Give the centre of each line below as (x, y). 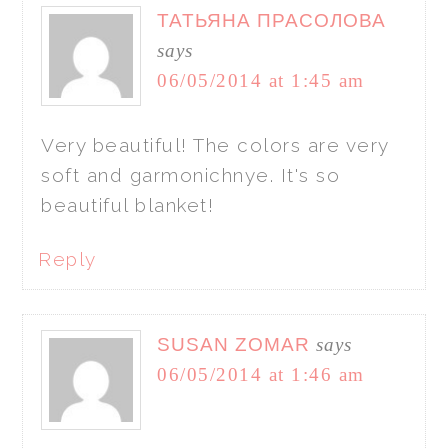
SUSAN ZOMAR (234, 344)
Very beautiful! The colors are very (215, 144)
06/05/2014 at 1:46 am (261, 374)
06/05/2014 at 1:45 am (261, 80)
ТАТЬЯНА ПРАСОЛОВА (272, 20)
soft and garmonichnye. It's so (191, 174)
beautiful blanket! (128, 204)
